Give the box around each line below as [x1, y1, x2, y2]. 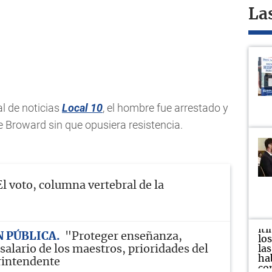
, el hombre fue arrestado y [103, 101, 228, 115]
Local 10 [62, 101, 103, 115]
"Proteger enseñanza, [65, 231, 182, 242]
